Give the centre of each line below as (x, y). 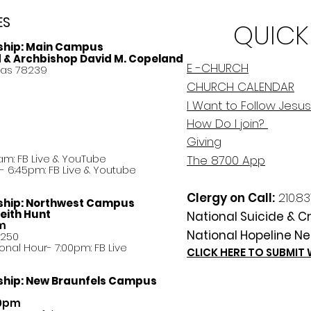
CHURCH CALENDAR (241, 87)
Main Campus (65, 47)
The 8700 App (226, 160)
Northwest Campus (80, 203)
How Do (211, 124)
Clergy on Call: (231, 198)
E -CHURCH (218, 68)
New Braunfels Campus (92, 281)
